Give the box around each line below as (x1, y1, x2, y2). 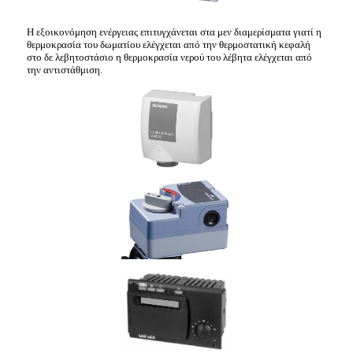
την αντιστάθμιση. (27, 63, 103, 76)
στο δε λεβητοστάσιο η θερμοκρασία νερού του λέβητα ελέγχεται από (27, 50, 313, 63)
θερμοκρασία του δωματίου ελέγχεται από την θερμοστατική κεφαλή (27, 38, 311, 50)
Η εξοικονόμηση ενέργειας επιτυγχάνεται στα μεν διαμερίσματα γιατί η (27, 25, 322, 38)
